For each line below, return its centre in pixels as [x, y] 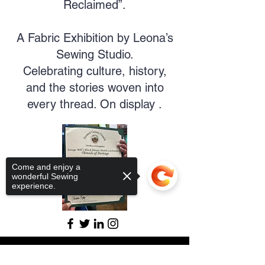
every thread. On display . [95, 104]
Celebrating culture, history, [95, 71]
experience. [34, 186]
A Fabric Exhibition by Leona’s [95, 38]
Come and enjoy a [46, 167]
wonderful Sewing [45, 176]
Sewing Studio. [95, 55]
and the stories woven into [95, 88]
